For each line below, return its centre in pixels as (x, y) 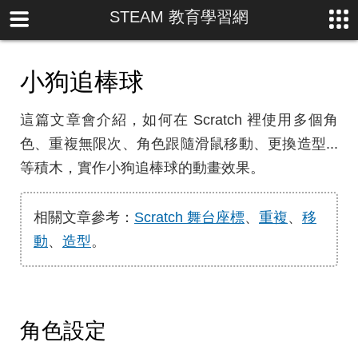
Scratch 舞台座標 (189, 217)
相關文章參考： (84, 217)
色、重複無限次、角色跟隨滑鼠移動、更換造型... (179, 144)
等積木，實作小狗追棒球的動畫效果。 (142, 168)
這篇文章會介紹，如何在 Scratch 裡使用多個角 (179, 120)
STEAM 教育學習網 (179, 17)
